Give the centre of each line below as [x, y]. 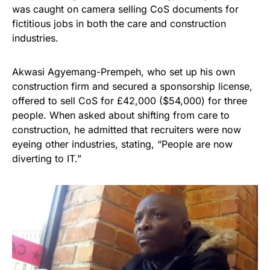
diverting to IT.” [47, 158]
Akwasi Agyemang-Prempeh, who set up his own [124, 71]
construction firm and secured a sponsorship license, [132, 86]
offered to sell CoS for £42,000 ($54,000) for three [130, 100]
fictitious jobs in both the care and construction [119, 23]
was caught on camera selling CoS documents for [125, 9]
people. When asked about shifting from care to [121, 115]
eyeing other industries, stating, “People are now [122, 144]
